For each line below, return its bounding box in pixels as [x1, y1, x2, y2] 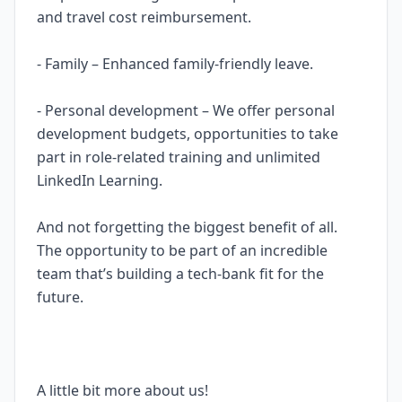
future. [37, 287, 83, 307]
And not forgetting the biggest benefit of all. [37, 217, 337, 237]
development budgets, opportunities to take [37, 124, 338, 144]
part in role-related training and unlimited [37, 147, 320, 167]
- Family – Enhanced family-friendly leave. [37, 54, 313, 74]
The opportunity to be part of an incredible [37, 240, 328, 260]
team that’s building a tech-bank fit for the [37, 264, 324, 284]
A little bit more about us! [37, 380, 212, 400]
